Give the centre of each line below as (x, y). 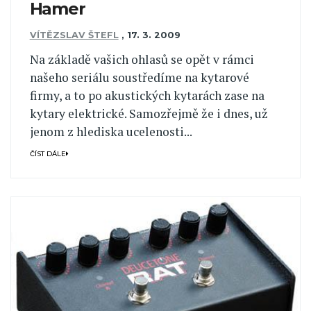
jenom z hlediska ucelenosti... (111, 131)
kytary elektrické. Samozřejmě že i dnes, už (149, 113)
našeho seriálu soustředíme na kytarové (139, 77)
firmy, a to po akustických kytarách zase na (147, 95)
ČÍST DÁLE (48, 153)
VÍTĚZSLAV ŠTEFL (74, 35)
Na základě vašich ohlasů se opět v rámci (142, 59)
